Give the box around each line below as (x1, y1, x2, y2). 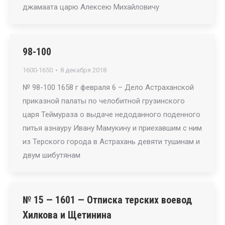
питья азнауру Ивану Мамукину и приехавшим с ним (23, 124, 202, 133)
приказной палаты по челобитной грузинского (23, 96, 185, 105)
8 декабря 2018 (60, 66, 106, 74)
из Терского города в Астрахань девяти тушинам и (23, 137, 200, 146)
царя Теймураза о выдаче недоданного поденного (23, 110, 200, 119)
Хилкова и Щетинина (23, 209, 111, 221)
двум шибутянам (23, 151, 80, 160)
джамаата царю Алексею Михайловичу (23, 3, 159, 12)
